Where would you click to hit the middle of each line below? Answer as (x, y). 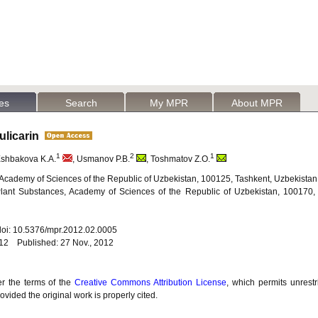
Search (81, 103)
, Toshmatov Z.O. (178, 159)
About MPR (257, 103)
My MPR (169, 103)
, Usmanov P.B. (101, 159)
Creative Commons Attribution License (151, 283)
